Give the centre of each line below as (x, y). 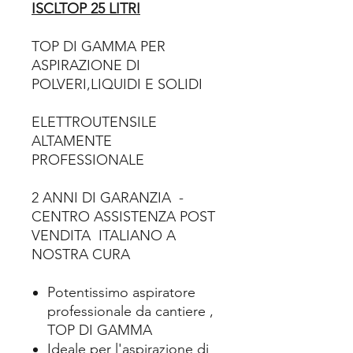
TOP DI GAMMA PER (98, 46)
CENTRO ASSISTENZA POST (123, 217)
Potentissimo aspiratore (121, 292)
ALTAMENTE (72, 141)
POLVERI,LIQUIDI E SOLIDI (119, 84)
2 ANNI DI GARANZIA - (110, 198)
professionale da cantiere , (130, 311)
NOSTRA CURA (81, 255)
